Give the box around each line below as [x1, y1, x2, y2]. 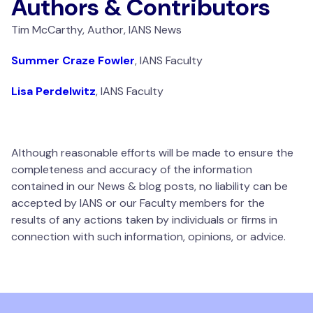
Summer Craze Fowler [11, 53, 135, 68]
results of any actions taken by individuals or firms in [11, 212, 277, 228]
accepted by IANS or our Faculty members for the [11, 196, 265, 211]
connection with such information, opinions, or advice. [11, 229, 286, 245]
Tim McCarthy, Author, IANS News [11, 22, 182, 38]
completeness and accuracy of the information [11, 162, 252, 177]
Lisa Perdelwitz [11, 84, 96, 99]
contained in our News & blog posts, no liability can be [11, 179, 288, 194]
